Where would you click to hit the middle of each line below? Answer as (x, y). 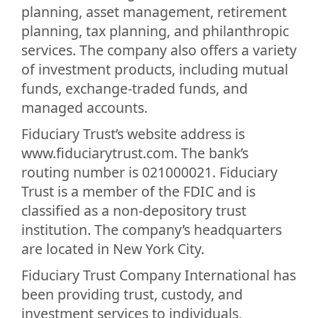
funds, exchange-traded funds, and (135, 88)
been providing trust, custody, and (132, 294)
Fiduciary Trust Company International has (159, 275)
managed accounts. (84, 107)
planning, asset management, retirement (154, 11)
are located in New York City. (113, 248)
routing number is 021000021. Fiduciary (149, 172)
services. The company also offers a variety (159, 50)
